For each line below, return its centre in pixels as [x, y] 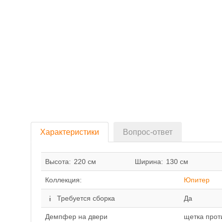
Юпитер [197, 180]
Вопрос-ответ [148, 132]
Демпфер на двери [76, 217]
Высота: [58, 162]
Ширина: [149, 162]
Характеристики [70, 132]
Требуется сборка [85, 198]
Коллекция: [63, 180]
